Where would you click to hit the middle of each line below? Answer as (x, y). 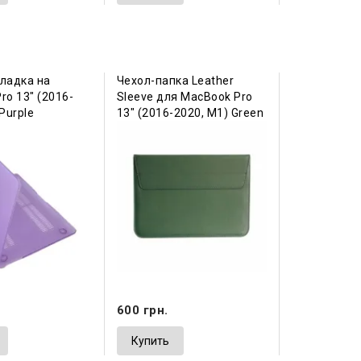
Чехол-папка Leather (175, 81)
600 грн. (142, 310)
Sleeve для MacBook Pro (185, 97)
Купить (150, 340)
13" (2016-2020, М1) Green (190, 113)
